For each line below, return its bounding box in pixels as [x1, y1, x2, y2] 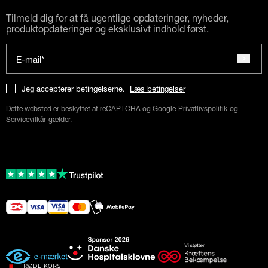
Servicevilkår [6, 114, 46, 124]
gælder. [48, 114, 72, 124]
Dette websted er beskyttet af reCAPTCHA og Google [6, 103, 176, 113]
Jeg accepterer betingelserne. [22, 83, 125, 93]
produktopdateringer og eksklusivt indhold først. [6, 22, 209, 34]
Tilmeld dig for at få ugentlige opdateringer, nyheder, [6, 11, 229, 23]
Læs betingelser [130, 83, 185, 93]
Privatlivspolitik [178, 103, 227, 113]
